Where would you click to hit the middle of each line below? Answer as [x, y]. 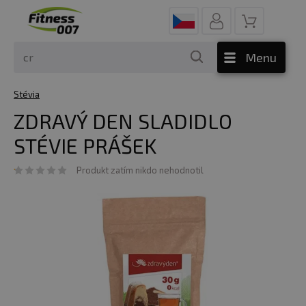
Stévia [27, 94]
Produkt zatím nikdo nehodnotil [140, 170]
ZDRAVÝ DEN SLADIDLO [123, 121]
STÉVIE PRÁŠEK [85, 145]
